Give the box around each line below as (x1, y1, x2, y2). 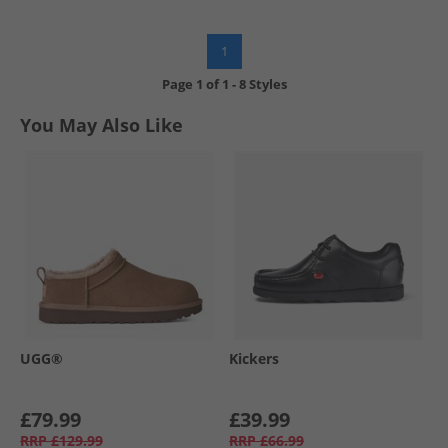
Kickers (229, 348, 279, 368)
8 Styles (238, 74, 287, 93)
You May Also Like (20, 112, 183, 137)
